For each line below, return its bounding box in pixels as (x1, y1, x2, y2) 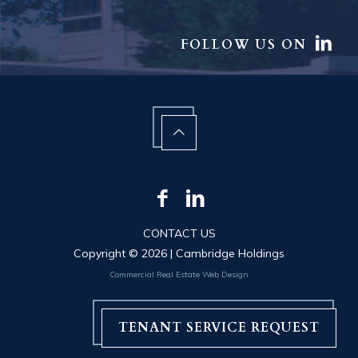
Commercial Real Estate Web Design (109, 269, 249, 280)
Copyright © (74, 246, 141, 261)
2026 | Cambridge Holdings (141, 246, 284, 261)
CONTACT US (142, 226, 216, 241)
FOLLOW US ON (181, 35, 312, 54)
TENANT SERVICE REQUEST (118, 319, 320, 337)
